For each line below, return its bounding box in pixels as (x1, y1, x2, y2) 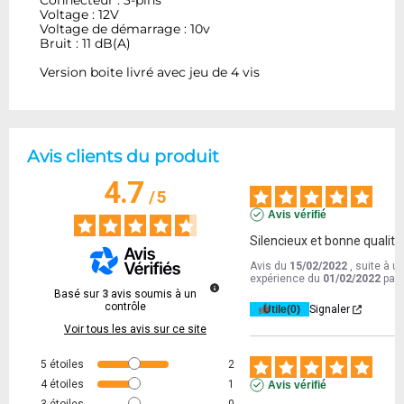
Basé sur (54, 288, 102, 301)
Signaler (309, 303, 351, 317)
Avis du (250, 260, 290, 273)
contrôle (105, 300, 146, 314)
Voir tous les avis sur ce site (64, 323, 207, 336)
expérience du (250, 272, 324, 286)
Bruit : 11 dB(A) (40, 35, 132, 52)
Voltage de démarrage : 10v (40, 21, 211, 38)
